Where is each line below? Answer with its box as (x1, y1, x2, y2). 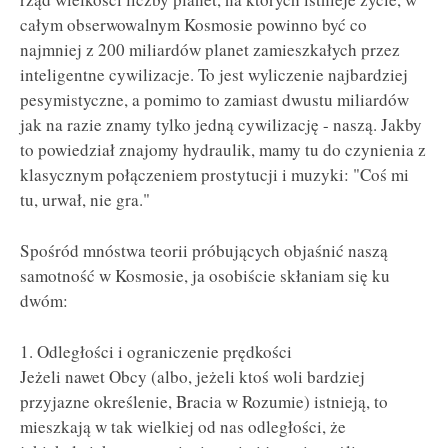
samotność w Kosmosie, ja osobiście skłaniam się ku (20, 264, 390, 288)
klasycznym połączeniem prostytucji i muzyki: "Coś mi (20, 163, 409, 187)
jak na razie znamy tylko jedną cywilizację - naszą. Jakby (20, 113, 422, 137)
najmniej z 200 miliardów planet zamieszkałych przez (20, 38, 400, 62)
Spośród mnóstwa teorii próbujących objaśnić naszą (20, 239, 388, 263)
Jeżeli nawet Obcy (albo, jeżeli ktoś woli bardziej (20, 364, 365, 388)
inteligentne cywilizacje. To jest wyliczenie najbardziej (20, 63, 408, 87)
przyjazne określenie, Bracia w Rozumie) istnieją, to (20, 389, 388, 413)
